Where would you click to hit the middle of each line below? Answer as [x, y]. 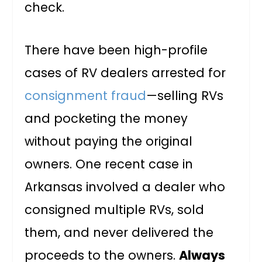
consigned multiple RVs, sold [115, 210]
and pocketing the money [106, 119]
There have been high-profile [116, 50]
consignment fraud [86, 96]
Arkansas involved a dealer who [125, 187]
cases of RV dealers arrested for [125, 73]
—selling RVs [185, 96]
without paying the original [109, 142]
